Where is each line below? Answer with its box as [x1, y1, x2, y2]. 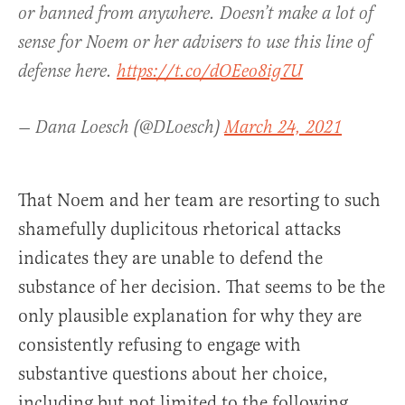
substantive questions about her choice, [18, 363, 328, 386]
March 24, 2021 [224, 117, 342, 140]
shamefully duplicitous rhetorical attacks [18, 218, 341, 241]
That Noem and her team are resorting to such [18, 189, 381, 212]
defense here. [18, 61, 117, 84]
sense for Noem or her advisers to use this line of [18, 32, 372, 55]
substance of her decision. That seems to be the [18, 276, 385, 299]
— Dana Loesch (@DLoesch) [18, 117, 224, 140]
